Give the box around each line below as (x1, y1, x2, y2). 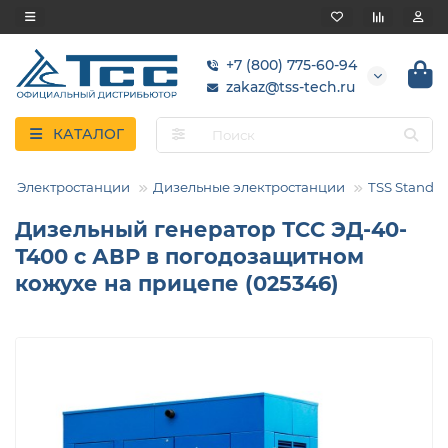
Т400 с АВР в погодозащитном (15, 244, 364, 270)
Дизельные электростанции (153, 179, 345, 196)
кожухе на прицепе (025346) (15, 271, 339, 297)
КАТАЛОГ (52, 125, 124, 144)
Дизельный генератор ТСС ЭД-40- (15, 217, 407, 243)
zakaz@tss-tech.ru (226, 77, 355, 96)
